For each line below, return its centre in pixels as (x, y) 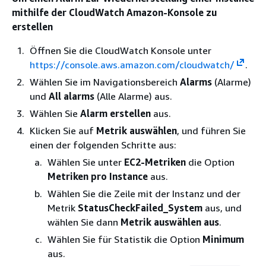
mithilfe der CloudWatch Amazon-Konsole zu (114, 12)
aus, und (222, 208)
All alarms (72, 96)
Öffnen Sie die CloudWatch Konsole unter (121, 50)
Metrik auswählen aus (170, 222)
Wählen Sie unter (86, 162)
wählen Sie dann (84, 222)
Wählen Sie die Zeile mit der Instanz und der (144, 194)
